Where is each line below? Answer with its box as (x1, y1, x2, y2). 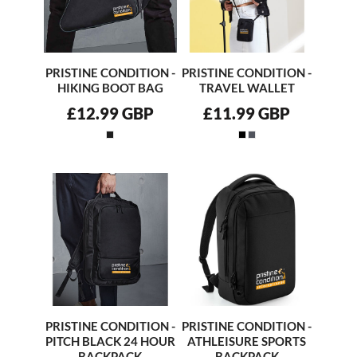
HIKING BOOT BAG (57, 80, 163, 96)
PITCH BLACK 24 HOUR (45, 334, 175, 349)
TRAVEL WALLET (198, 80, 295, 96)
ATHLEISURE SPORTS (187, 334, 307, 349)
